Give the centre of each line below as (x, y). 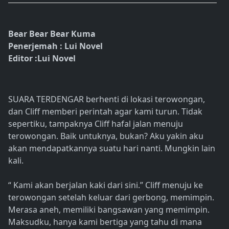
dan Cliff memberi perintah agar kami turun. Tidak (105, 112)
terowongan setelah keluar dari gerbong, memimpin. (111, 198)
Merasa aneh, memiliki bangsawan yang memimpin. (109, 210)
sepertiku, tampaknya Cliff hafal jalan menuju (96, 124)
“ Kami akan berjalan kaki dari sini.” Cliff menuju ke (106, 185)
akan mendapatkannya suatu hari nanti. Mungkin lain (112, 148)
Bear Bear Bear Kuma (52, 34)
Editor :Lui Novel (42, 59)
